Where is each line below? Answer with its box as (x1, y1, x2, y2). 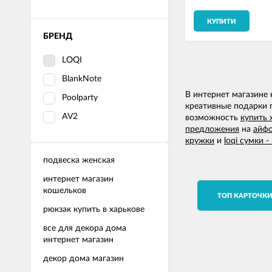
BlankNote (62, 75, 101, 83)
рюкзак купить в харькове (43, 205, 144, 214)
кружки (185, 137, 214, 146)
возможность (185, 114, 240, 123)
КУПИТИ (207, 18, 236, 25)
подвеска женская (43, 156, 115, 165)
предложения (185, 125, 239, 134)
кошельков (43, 186, 86, 195)
